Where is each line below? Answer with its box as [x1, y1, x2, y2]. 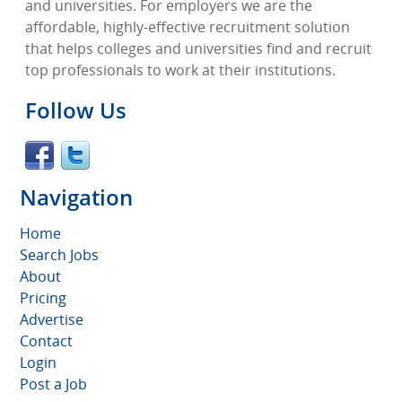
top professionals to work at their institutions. [25, 60, 336, 80]
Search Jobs [20, 245, 99, 265]
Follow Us [25, 95, 127, 125]
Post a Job [20, 374, 87, 394]
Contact [20, 331, 73, 351]
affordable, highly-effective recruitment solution [25, 17, 350, 37]
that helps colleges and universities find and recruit [25, 39, 371, 58]
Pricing [20, 288, 66, 308]
